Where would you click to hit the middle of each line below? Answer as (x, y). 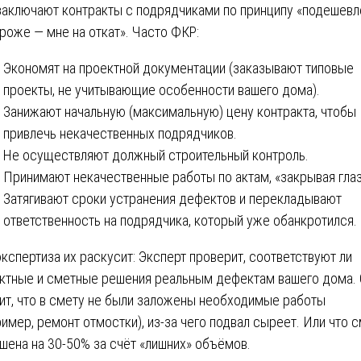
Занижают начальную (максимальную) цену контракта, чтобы (180, 111)
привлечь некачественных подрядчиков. (120, 133)
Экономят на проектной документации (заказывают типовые (178, 68)
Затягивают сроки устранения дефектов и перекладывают (172, 198)
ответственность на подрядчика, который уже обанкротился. (180, 220)
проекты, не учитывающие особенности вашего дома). (162, 89)
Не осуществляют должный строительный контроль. (156, 155)
